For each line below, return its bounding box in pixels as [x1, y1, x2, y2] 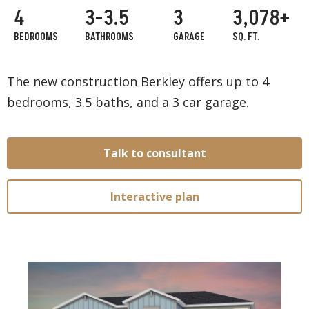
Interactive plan [110, 189, 199, 205]
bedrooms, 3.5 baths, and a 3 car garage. [7, 94, 249, 111]
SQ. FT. [232, 30, 259, 45]
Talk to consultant [103, 146, 206, 161]
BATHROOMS [84, 30, 134, 45]
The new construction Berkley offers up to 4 [7, 73, 269, 90]
